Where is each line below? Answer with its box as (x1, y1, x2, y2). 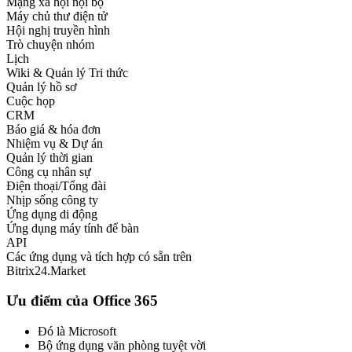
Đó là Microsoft (38, 324, 116, 338)
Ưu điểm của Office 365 (6, 292, 158, 310)
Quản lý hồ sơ (6, 79, 76, 93)
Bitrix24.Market (6, 263, 86, 277)
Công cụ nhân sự (6, 164, 91, 178)
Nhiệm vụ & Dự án (6, 136, 103, 150)
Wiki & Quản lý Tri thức (6, 65, 131, 79)
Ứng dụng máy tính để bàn (6, 221, 139, 235)
